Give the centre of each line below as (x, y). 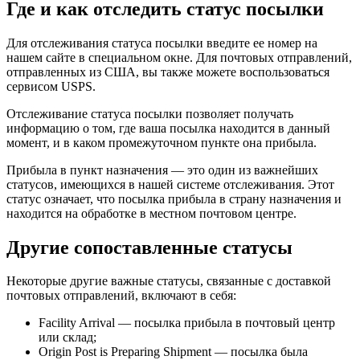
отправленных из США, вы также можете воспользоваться (168, 72)
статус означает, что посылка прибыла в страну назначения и (174, 198)
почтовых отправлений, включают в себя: (121, 296)
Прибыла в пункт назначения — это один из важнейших (162, 170)
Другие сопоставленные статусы (149, 247)
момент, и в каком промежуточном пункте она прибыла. (162, 142)
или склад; (67, 337)
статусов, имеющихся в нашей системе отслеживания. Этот (170, 184)
